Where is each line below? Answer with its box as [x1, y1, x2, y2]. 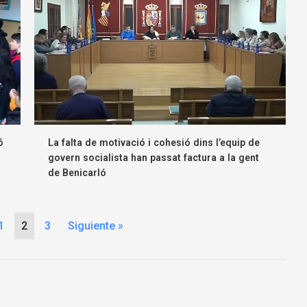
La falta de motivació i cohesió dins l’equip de [48, 136, 260, 148]
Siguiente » [67, 219, 123, 232]
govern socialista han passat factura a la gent [48, 151, 260, 163]
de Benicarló [48, 167, 107, 178]
